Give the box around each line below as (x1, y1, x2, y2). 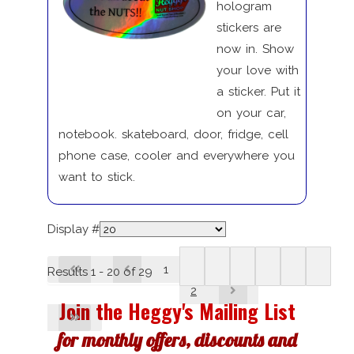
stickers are (216, 20, 281, 35)
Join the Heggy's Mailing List (58, 296, 296, 326)
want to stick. (58, 169, 135, 184)
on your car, (216, 105, 286, 120)
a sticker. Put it (216, 84, 300, 99)
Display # (47, 221, 100, 236)
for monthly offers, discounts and (58, 327, 296, 352)
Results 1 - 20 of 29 (47, 264, 153, 279)
